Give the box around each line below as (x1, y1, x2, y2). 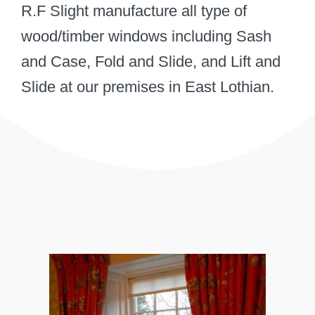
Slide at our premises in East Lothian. (21, 77, 274, 96)
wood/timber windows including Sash (21, 27, 271, 45)
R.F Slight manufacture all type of (21, 1, 247, 20)
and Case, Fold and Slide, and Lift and (21, 52, 281, 70)
